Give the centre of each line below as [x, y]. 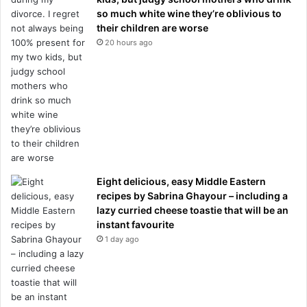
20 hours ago [129, 42]
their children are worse [152, 27]
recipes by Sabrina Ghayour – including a [192, 195]
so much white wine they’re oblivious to [189, 13]
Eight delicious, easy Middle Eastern [181, 181]
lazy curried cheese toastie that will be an [193, 210]
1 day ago [122, 239]
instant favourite [135, 224]
